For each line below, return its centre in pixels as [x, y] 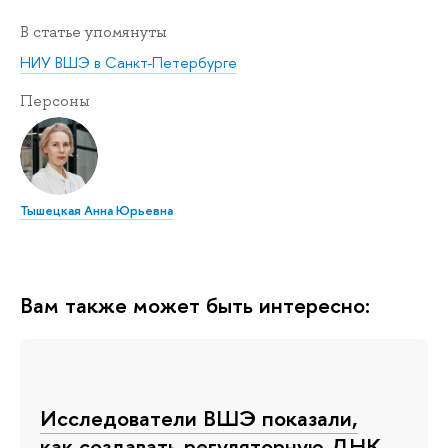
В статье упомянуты [93, 32]
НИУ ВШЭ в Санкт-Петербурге [128, 62]
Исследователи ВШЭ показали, [199, 418]
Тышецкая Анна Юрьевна [96, 210]
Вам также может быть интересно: [195, 305]
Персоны [55, 100]
